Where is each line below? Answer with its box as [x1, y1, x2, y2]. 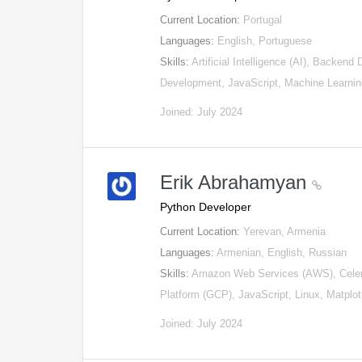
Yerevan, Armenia [243, 225, 326, 238]
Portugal [243, 14, 283, 26]
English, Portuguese [217, 35, 313, 47]
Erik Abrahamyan [160, 171, 313, 193]
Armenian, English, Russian [217, 246, 347, 259]
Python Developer [160, 200, 252, 213]
